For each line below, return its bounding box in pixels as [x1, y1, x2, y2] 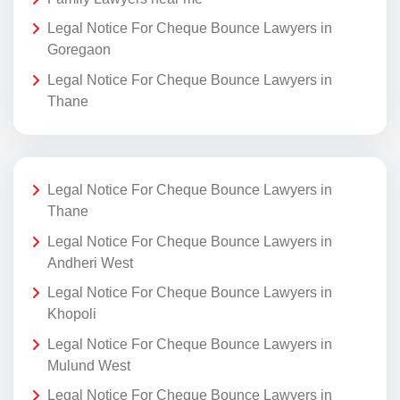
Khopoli [47, 306, 96, 322]
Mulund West [47, 357, 130, 373]
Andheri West [47, 254, 133, 271]
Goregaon [47, 42, 111, 58]
